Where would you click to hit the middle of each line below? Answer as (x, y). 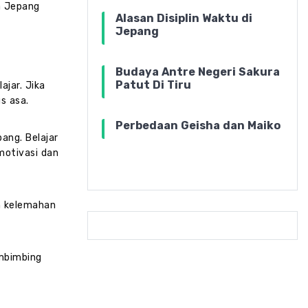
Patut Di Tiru (153, 85)
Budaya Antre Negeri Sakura (198, 71)
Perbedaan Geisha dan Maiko (198, 125)
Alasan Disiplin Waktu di (184, 18)
